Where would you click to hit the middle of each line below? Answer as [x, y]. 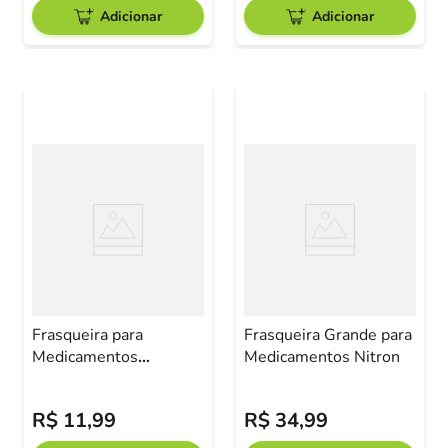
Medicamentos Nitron [322, 357]
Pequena [63, 379]
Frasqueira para [87, 335]
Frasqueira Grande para [328, 335]
